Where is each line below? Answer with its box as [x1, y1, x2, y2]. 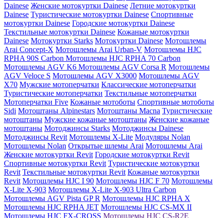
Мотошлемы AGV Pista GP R [4, 194, 100, 203]
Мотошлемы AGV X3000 [53, 72, 137, 80]
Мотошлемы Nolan [4, 142, 66, 150]
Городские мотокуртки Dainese [72, 19, 175, 28]
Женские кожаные [149, 115, 209, 124]
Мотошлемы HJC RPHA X [102, 194, 190, 203]
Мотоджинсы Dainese [112, 124, 183, 133]
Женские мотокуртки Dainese [31, 1, 128, 10]
